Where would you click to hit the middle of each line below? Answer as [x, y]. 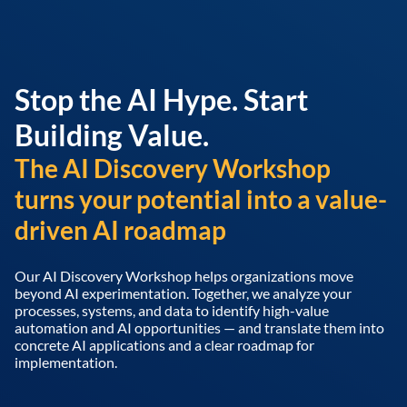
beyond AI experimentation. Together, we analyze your [183, 293]
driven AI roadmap [120, 230]
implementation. [66, 362]
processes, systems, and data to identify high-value [172, 310]
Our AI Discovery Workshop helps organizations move [184, 276]
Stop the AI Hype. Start [161, 99]
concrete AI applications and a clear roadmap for [164, 345]
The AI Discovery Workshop [173, 168]
